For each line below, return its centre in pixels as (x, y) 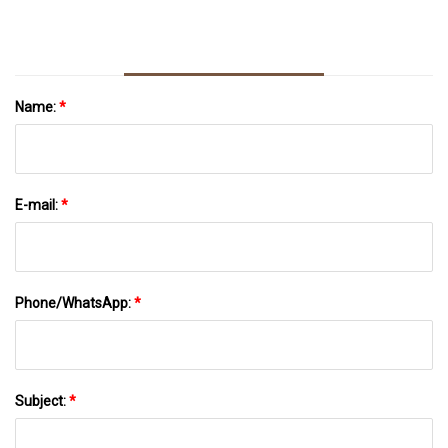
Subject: (42, 400)
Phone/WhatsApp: (74, 302)
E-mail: (38, 204)
